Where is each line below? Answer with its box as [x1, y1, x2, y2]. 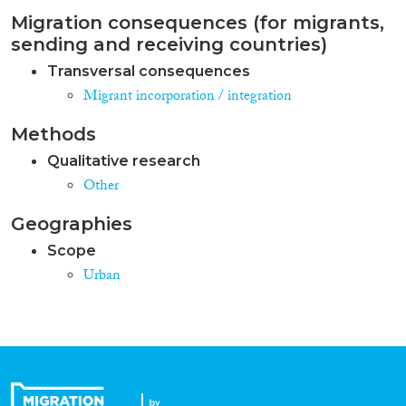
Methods [11, 122, 96, 145]
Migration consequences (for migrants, [11, 11, 384, 34]
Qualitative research [47, 151, 200, 169]
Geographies [11, 212, 132, 235]
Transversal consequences [47, 62, 250, 80]
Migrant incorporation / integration [83, 84, 292, 110]
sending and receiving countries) [11, 33, 327, 55]
